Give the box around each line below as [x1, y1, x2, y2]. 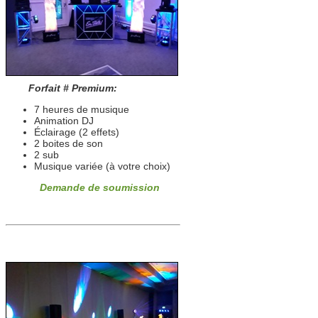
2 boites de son [34, 138, 103, 149]
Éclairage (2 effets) [34, 126, 119, 138]
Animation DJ [34, 115, 94, 126]
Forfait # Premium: [6, 82, 120, 94]
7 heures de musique [34, 104, 129, 115]
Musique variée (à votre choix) [34, 160, 170, 172]
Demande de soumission [40, 182, 160, 193]
